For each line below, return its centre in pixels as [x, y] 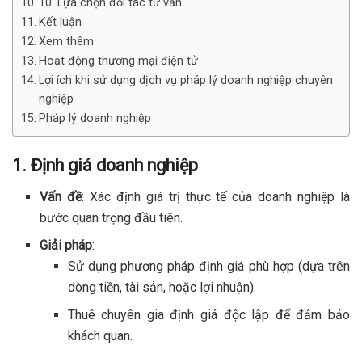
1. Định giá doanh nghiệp [105, 166]
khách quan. [100, 336]
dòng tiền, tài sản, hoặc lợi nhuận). [162, 288]
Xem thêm [66, 41]
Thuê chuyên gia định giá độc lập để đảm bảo [208, 315]
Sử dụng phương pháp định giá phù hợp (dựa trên [208, 267]
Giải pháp [66, 246]
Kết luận [60, 22]
